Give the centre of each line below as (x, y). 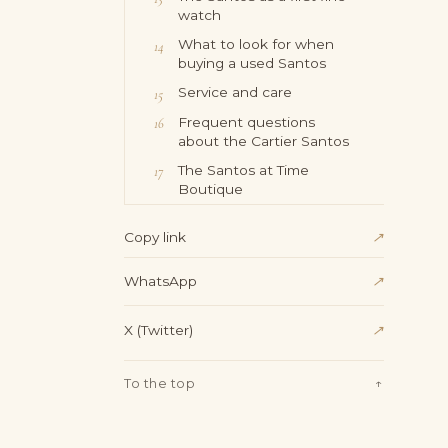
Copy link (155, 237)
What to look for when (256, 44)
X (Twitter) (158, 329)
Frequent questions (247, 121)
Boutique (211, 188)
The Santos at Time (244, 169)
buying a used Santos (252, 63)
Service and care (235, 92)
